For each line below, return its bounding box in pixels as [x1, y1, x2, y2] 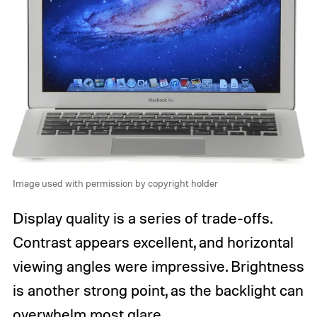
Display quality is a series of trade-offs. [12, 209, 272, 228]
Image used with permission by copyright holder [12, 176, 218, 189]
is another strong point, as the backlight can [12, 281, 304, 300]
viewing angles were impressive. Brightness [12, 257, 304, 276]
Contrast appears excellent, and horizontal [12, 233, 294, 252]
